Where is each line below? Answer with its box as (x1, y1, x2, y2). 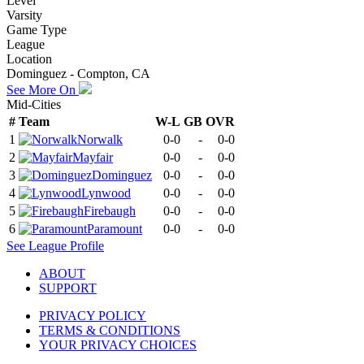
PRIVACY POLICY (39, 308, 146, 323)
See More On (6, 82, 79, 97)
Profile (67, 238, 104, 253)
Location (6, 51, 52, 66)
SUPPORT (39, 280, 97, 295)
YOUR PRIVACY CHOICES (39, 337, 197, 352)
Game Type (6, 22, 67, 37)
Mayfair (72, 149, 113, 164)
